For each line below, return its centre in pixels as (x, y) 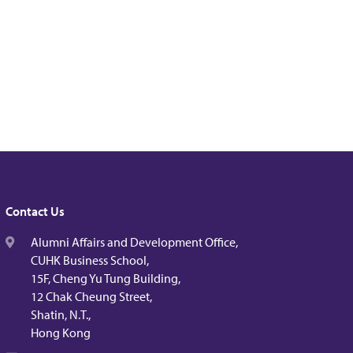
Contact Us (35, 211)
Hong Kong (61, 333)
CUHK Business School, (90, 260)
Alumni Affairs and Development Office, (134, 242)
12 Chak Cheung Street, (91, 296)
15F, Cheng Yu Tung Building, (106, 278)
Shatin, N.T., (61, 314)
